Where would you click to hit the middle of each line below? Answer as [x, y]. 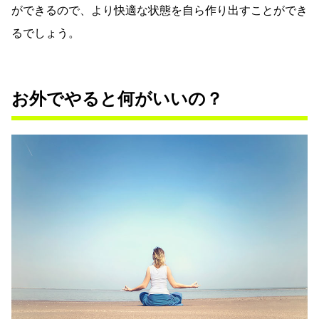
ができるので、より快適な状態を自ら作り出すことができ [159, 10]
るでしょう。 [46, 33]
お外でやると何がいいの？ [117, 99]
